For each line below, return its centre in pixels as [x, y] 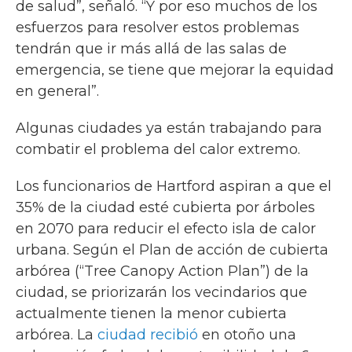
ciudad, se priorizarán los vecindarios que [161, 292]
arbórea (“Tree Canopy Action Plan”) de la [162, 271]
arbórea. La [57, 335]
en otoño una [247, 335]
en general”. [57, 91]
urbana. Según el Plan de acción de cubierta [172, 250]
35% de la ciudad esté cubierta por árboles [165, 207]
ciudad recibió [148, 335]
